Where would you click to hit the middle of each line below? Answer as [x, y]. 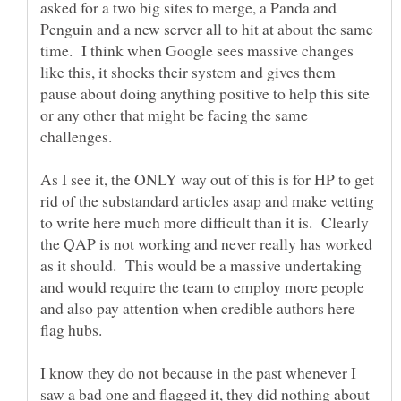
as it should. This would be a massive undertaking [201, 264]
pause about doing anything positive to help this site [205, 93]
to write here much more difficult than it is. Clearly [205, 222]
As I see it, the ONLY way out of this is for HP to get [207, 179]
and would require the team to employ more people [202, 286]
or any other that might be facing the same [174, 114]
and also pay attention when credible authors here [198, 307]
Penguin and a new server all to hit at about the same [207, 28]
